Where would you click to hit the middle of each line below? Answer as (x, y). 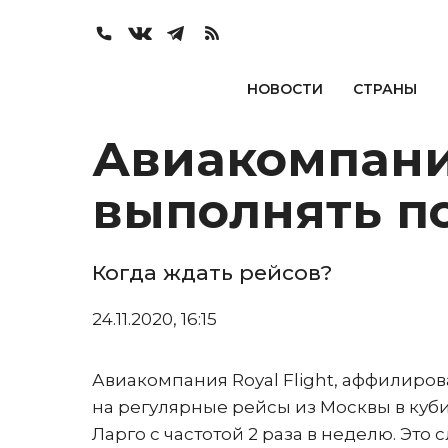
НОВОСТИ (284, 89)
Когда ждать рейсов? (212, 272)
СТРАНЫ (384, 89)
